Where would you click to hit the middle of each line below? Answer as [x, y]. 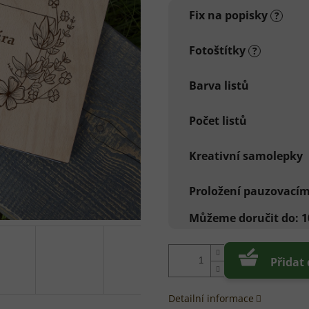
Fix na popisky [230, 16]
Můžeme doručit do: [244, 218]
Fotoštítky [219, 51]
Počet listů [218, 121]
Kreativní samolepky [246, 156]
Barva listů [219, 86]
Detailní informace [211, 299]
